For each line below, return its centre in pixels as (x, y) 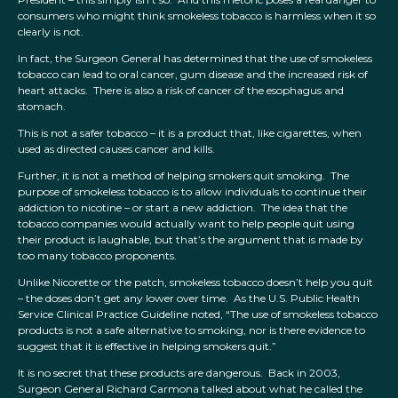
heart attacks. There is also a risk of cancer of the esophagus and (181, 91)
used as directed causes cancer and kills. (116, 149)
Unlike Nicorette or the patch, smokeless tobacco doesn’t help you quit (195, 283)
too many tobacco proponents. (97, 256)
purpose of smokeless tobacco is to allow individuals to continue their (192, 192)
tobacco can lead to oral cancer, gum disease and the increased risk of (193, 75)
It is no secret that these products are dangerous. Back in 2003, (179, 373)
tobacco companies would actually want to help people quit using (186, 224)
